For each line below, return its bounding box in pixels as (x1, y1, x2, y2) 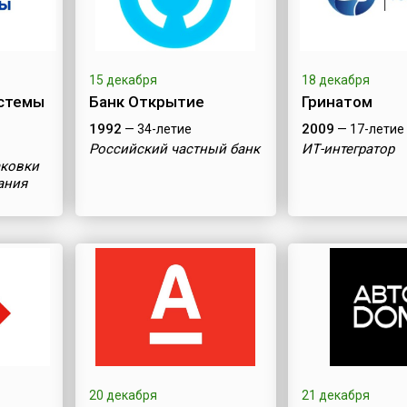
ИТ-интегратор (302, 141, 395, 157)
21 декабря (302, 388, 371, 402)
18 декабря (302, 73, 371, 87)
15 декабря (88, 73, 157, 87)
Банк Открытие (88, 93, 204, 111)
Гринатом (302, 93, 373, 111)
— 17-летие (334, 122, 405, 136)
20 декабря (88, 388, 157, 402)
